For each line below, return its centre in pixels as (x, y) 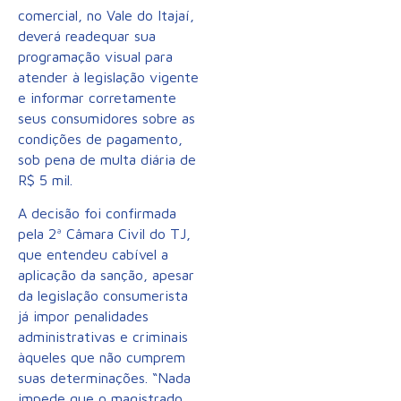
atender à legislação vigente (108, 77)
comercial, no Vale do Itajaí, (106, 15)
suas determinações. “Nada (104, 378)
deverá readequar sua (87, 36)
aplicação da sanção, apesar (106, 275)
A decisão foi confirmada (97, 213)
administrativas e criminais (103, 337)
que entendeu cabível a (93, 255)
